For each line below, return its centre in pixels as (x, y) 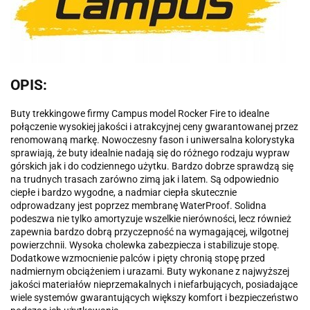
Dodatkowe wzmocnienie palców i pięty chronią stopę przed (138, 258)
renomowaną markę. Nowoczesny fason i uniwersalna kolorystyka (153, 140)
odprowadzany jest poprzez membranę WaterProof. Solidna (138, 206)
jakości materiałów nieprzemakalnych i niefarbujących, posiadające (154, 285)
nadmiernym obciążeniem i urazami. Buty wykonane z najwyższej (150, 272)
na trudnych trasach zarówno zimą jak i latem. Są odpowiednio (145, 180)
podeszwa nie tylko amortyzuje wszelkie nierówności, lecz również (151, 219)
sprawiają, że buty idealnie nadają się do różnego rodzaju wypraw (150, 153)
